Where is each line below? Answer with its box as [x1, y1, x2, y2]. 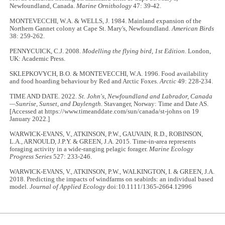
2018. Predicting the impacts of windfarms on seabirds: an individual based [10, 175, 214, 183]
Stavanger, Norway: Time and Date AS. [102, 100, 209, 107]
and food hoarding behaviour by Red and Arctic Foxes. [10, 77, 160, 85]
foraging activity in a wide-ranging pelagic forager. [10, 145, 150, 153]
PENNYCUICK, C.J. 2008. [10, 47, 83, 55]
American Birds [172, 25, 214, 32]
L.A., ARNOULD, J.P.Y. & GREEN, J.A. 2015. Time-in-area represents [10, 138, 196, 145]
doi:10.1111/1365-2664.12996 [105, 183, 192, 190]
